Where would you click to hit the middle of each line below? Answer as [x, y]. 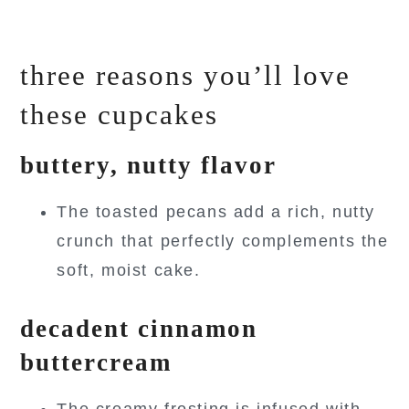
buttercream [96, 362]
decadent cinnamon [139, 328]
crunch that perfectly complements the [223, 241]
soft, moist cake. [129, 270]
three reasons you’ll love [186, 75]
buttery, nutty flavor [149, 165]
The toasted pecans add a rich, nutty [216, 211]
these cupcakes [120, 114]
